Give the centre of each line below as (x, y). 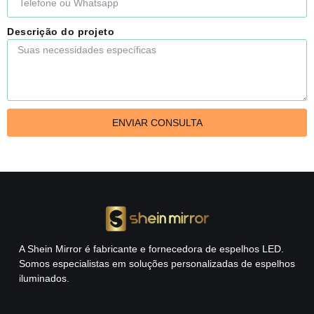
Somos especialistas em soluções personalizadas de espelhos (157, 263)
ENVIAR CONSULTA (157, 122)
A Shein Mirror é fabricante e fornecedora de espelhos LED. (151, 248)
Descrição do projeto (61, 31)
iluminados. (44, 278)
